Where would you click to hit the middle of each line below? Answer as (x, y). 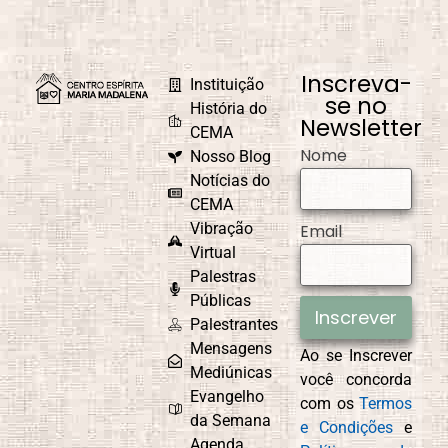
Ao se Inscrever (356, 356)
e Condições (347, 428)
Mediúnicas (231, 373)
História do (229, 109)
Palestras (223, 277)
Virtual (213, 253)
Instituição (227, 85)
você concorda (356, 380)
